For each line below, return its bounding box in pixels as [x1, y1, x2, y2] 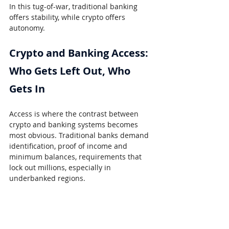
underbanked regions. [9, 173, 85, 184]
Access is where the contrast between [9, 109, 141, 119]
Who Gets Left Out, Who [9, 64, 133, 78]
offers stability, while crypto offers [9, 12, 127, 22]
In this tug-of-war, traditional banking [9, 2, 140, 12]
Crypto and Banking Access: [9, 46, 151, 60]
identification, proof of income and [9, 141, 129, 151]
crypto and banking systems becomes [9, 120, 140, 130]
